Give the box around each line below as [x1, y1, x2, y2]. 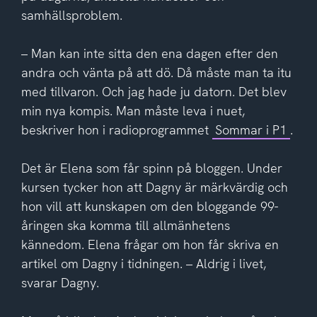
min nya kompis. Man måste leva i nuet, [21, 102, 245, 119]
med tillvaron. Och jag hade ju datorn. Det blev [21, 83, 287, 100]
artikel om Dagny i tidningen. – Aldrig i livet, [21, 255, 266, 272]
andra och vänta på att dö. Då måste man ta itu [21, 64, 292, 81]
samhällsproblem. [21, 6, 122, 23]
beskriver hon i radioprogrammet [21, 121, 212, 138]
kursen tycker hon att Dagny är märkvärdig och [21, 178, 288, 195]
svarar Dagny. [21, 274, 99, 291]
